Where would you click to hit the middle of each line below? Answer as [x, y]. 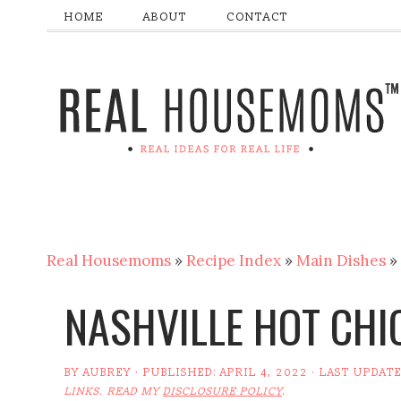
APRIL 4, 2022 [264, 373]
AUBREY [107, 373]
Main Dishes [341, 260]
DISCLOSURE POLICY [222, 392]
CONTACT [257, 17]
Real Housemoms [109, 260]
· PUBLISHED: [176, 373]
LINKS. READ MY [114, 392]
